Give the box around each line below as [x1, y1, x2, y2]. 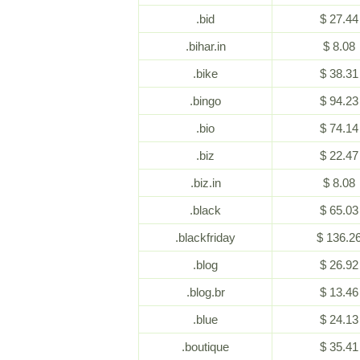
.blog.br [186, 285, 225, 299]
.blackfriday [175, 231, 235, 244]
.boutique [182, 340, 229, 354]
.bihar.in [185, 39, 226, 53]
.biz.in [190, 176, 221, 190]
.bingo [190, 94, 221, 108]
